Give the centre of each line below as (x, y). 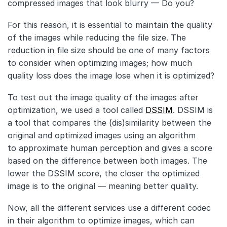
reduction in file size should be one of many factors (109, 50)
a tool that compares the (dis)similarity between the (109, 122)
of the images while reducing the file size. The (97, 37)
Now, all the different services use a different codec (109, 207)
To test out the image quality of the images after (103, 97)
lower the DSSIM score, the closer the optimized (104, 173)
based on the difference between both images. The (107, 160)
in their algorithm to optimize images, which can (101, 220)
